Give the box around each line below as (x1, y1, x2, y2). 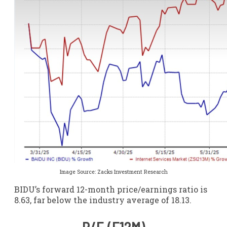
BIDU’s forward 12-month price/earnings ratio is (14, 184, 207, 195)
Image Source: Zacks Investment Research (59, 168, 168, 176)
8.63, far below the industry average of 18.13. (14, 195, 192, 206)
